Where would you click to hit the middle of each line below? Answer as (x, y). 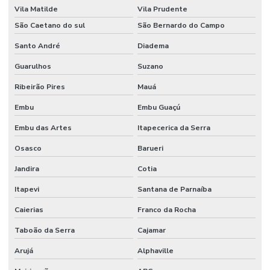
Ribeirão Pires (40, 87)
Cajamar (151, 231)
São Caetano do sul (50, 26)
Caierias (29, 210)
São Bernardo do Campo (181, 26)
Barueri (150, 149)
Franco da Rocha (166, 210)
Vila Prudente (162, 9)
